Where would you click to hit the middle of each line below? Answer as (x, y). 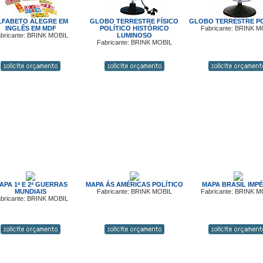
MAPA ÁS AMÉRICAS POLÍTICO (134, 184)
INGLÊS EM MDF (31, 28)
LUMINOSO (134, 35)
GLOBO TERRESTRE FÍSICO (134, 21)
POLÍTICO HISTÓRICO (134, 28)
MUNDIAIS (31, 191)
